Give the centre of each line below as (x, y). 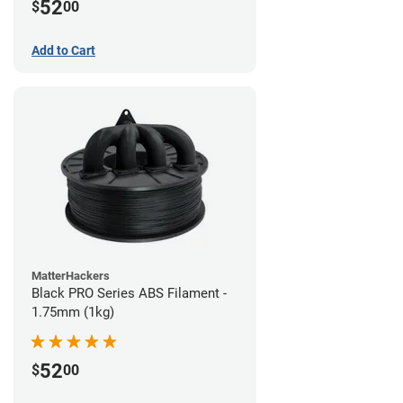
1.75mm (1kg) (73, 312)
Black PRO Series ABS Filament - (129, 293)
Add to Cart (63, 50)
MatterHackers (71, 275)
